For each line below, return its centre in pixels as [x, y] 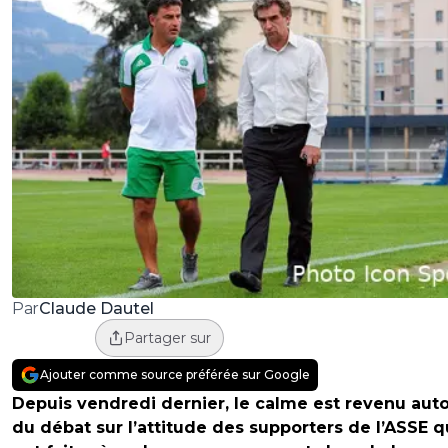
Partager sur [167, 338]
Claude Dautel [96, 308]
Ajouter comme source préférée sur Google [175, 375]
